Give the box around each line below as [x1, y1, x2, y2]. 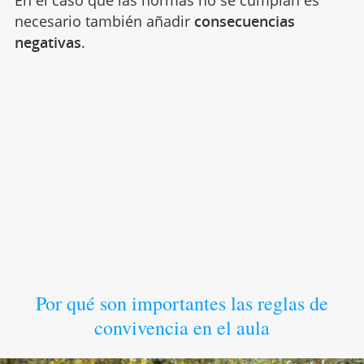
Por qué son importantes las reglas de [35, 289, 328, 316]
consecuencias [193, 11, 295, 31]
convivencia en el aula [93, 314, 270, 340]
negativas [14, 32, 81, 52]
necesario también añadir [14, 11, 194, 31]
